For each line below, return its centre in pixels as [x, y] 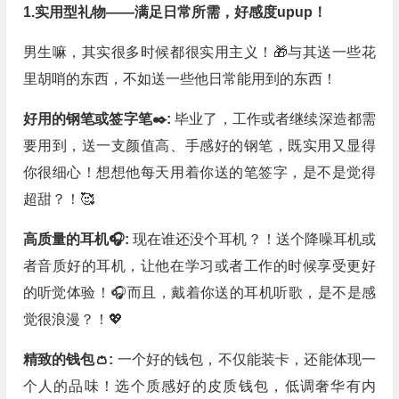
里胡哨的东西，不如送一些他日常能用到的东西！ [179, 79]
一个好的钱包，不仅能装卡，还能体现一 [246, 359]
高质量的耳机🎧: [78, 239]
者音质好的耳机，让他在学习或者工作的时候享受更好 [199, 266]
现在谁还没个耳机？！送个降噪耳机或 [254, 239]
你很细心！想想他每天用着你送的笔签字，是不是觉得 [199, 172]
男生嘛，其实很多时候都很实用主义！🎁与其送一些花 [199, 52]
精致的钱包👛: [70, 359]
